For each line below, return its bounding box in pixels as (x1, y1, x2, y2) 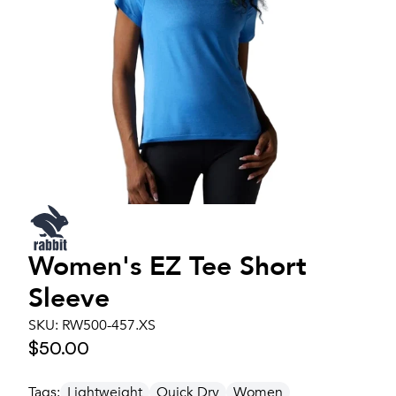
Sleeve (28, 280, 110, 317)
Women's (28, 248, 149, 286)
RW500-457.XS (62, 316, 156, 336)
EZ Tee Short (149, 248, 307, 286)
